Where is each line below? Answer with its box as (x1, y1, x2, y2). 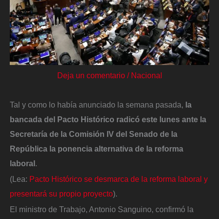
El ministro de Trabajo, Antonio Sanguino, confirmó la (10, 204, 194, 214)
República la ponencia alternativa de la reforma (10, 144, 183, 153)
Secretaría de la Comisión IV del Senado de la (10, 130, 177, 139)
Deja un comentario (57, 71, 125, 80)
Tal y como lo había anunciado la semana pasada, (10, 100, 183, 109)
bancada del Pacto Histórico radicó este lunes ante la (10, 115, 206, 124)
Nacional (131, 71, 162, 80)
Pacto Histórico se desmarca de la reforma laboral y (29, 174, 208, 183)
